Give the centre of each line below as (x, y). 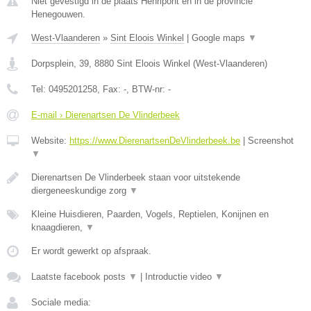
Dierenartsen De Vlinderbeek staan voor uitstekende (136, 177)
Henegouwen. (58, 14)
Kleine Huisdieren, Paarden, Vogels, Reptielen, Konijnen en (150, 214)
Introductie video (180, 277)
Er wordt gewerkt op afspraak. (91, 251)
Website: (50, 141)
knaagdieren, (58, 227)
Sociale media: (61, 302)
